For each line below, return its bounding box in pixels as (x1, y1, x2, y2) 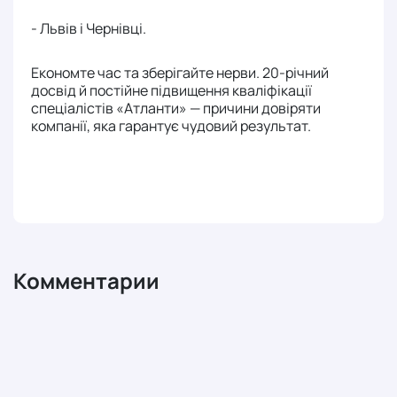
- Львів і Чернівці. (31, 19, 149, 39)
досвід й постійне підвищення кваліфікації (31, 81, 312, 101)
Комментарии (13, 266, 160, 296)
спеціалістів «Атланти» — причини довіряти (31, 98, 321, 119)
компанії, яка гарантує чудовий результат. (31, 116, 314, 136)
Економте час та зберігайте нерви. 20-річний (31, 63, 329, 83)
